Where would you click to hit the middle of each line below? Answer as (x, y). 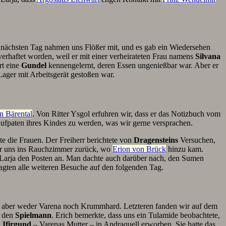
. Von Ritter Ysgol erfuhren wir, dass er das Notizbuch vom (126, 114)
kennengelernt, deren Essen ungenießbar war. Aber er (132, 66)
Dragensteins (156, 140)
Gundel (34, 66)
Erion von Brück (139, 149)
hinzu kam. (185, 149)
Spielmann (33, 215)
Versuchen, (197, 140)
